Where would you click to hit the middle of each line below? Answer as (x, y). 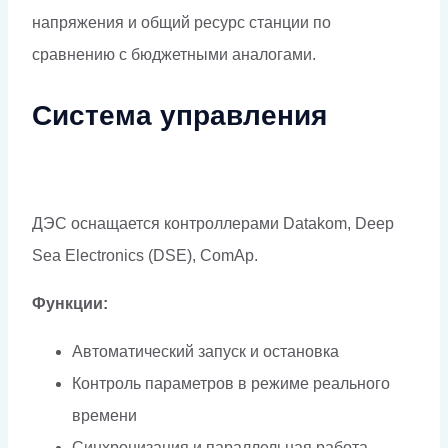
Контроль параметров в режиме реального (231, 383)
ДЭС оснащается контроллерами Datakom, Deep (213, 223)
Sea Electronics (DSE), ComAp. (145, 255)
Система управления (179, 115)
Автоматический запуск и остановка (205, 351)
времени (104, 415)
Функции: (70, 303)
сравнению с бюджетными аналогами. (174, 54)
